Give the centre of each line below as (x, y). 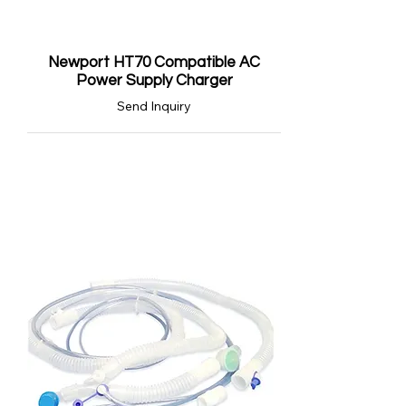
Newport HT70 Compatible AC (154, 63)
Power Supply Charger (154, 81)
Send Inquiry (154, 106)
